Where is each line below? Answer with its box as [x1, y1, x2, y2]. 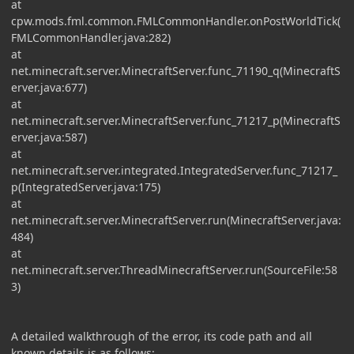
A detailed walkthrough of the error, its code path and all [11, 328, 312, 344]
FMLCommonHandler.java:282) [11, 29, 171, 45]
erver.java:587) [11, 129, 87, 145]
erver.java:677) [11, 79, 87, 95]
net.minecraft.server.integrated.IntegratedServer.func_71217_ [11, 162, 337, 178]
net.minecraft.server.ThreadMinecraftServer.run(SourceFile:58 [11, 262, 337, 277]
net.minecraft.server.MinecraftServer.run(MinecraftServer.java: [11, 212, 341, 228]
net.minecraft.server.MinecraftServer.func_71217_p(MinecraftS [11, 112, 341, 128]
